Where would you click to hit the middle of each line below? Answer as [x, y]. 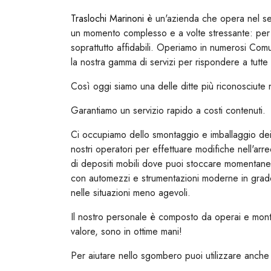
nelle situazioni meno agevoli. [131, 193]
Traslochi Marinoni [107, 19]
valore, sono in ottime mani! [126, 232]
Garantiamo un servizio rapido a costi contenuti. [168, 111]
